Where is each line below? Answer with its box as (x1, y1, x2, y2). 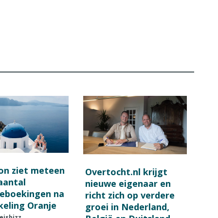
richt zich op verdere (85, 189, 175, 201)
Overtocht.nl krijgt (85, 165, 167, 178)
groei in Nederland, (85, 200, 169, 213)
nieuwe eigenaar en (85, 177, 171, 189)
